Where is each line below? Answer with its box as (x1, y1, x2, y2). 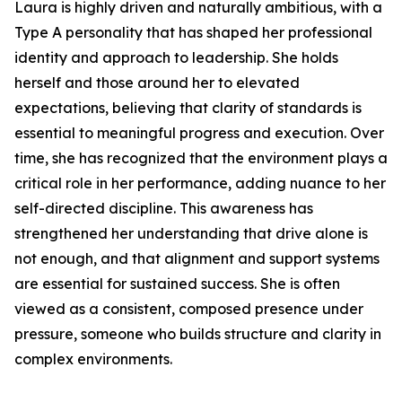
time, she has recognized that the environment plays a (14, 149, 388, 167)
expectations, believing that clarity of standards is (14, 99, 362, 117)
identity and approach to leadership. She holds (14, 48, 338, 66)
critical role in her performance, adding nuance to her (14, 174, 386, 192)
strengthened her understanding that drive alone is (14, 224, 368, 242)
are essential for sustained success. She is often (14, 275, 340, 293)
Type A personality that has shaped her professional (14, 23, 372, 41)
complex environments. (14, 350, 172, 368)
